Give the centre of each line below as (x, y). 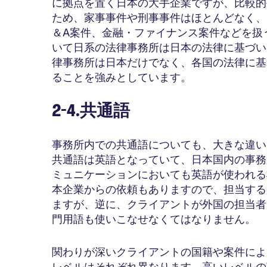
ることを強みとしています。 (122, 77)
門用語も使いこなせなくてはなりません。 (154, 219)
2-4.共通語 (91, 111)
